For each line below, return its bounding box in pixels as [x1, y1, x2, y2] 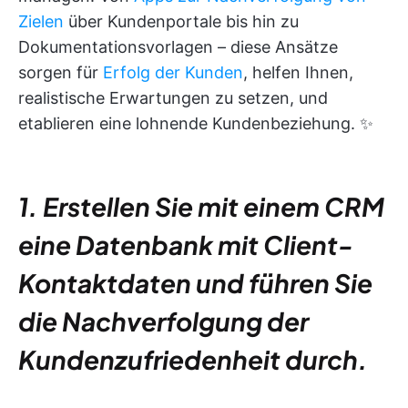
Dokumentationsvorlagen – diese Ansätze [18, 37, 338, 57]
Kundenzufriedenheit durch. [18, 343, 368, 376]
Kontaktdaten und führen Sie [18, 267, 372, 300]
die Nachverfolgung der [18, 305, 309, 338]
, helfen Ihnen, [243, 63, 353, 83]
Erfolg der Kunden [103, 63, 243, 83]
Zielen [18, 12, 64, 32]
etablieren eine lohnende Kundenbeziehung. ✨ [18, 114, 373, 134]
